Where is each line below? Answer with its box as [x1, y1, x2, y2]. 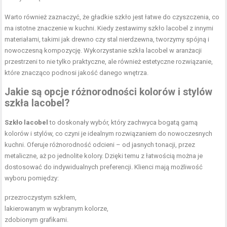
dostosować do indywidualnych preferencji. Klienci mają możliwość [5, 163, 203, 171]
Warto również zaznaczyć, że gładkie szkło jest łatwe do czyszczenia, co [5, 13, 220, 21]
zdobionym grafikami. [5, 216, 69, 224]
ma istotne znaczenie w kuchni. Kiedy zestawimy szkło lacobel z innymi [5, 24, 214, 32]
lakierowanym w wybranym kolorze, [5, 205, 109, 213]
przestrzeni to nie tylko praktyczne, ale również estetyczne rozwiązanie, [5, 58, 213, 66]
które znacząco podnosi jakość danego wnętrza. [5, 69, 149, 77]
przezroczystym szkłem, [5, 194, 77, 202]
